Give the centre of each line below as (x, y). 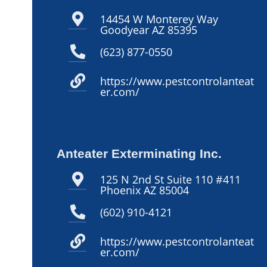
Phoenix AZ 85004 (145, 190)
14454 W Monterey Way (159, 19)
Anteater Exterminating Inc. (139, 153)
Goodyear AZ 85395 (149, 30)
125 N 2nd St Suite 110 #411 (171, 179)
